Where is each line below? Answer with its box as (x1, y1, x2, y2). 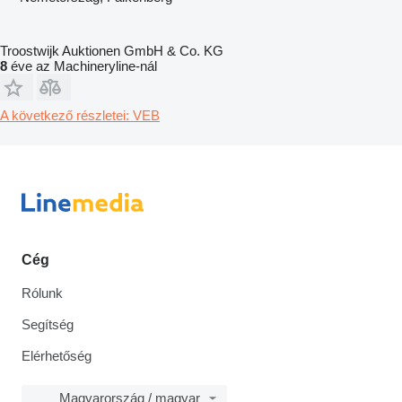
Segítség (22, 317, 74, 332)
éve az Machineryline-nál (7, 57, 157, 74)
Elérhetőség (22, 348, 92, 363)
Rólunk (22, 285, 63, 301)
